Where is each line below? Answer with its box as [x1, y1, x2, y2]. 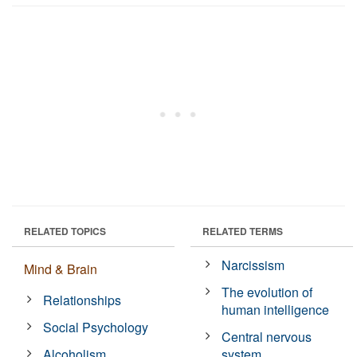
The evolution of [222, 282, 313, 301]
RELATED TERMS [202, 223, 283, 238]
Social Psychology [43, 317, 149, 336]
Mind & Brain [24, 259, 97, 278]
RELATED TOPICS [24, 223, 106, 238]
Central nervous [222, 327, 312, 346]
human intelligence [222, 300, 330, 319]
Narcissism [222, 255, 285, 274]
